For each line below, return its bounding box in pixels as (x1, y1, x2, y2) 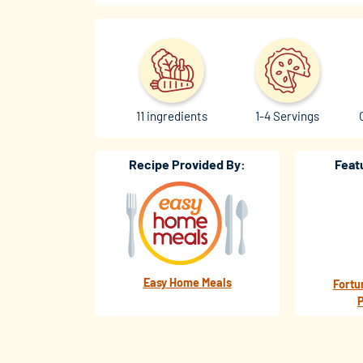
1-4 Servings (255, 109, 320, 124)
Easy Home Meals (143, 275, 232, 290)
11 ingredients (136, 109, 208, 124)
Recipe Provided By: (129, 156, 246, 173)
